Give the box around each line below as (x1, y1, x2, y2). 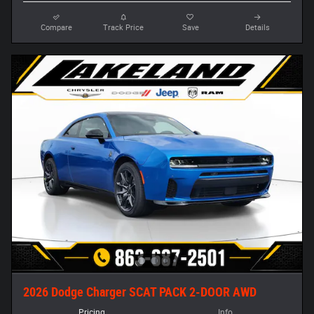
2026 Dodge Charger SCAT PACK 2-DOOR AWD (23, 285, 257, 299)
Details (245, 22, 270, 32)
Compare (41, 22, 73, 32)
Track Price (103, 22, 144, 32)
